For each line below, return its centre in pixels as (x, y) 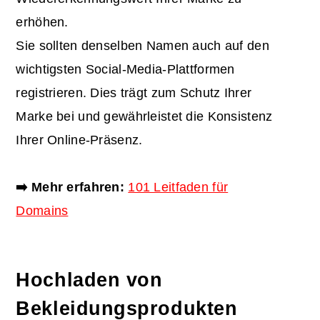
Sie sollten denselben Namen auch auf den (142, 45)
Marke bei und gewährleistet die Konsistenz (144, 116)
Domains (42, 210)
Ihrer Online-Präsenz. (79, 140)
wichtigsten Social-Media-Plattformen (125, 69)
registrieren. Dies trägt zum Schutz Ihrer (134, 92)
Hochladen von (89, 280)
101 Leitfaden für (178, 187)
